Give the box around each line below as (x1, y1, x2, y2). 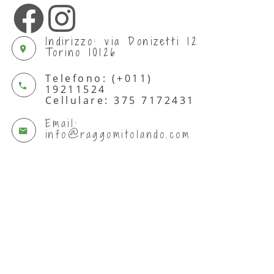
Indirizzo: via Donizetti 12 (45, 34, 199, 48)
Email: (45, 116, 79, 130)
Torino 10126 (45, 45, 117, 59)
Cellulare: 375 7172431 (45, 94, 195, 107)
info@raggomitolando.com (45, 127, 191, 141)
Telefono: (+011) (45, 72, 153, 85)
